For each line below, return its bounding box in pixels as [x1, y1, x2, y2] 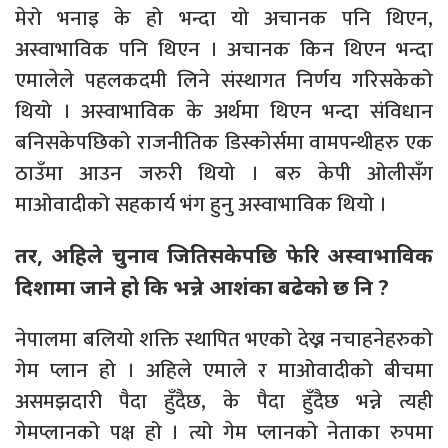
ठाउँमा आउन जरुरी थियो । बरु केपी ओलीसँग [15, 155, 433, 191]
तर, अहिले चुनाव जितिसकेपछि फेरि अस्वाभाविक [15, 240, 433, 269]
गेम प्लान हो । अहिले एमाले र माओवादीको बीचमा [15, 352, 433, 388]
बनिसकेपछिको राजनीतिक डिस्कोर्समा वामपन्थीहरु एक [15, 124, 433, 160]
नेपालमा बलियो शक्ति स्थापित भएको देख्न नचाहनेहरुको [15, 321, 433, 357]
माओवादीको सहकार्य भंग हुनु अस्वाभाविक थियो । [15, 186, 387, 222]
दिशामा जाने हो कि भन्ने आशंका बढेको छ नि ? [15, 272, 389, 301]
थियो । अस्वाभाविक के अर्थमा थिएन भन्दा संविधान [15, 93, 433, 129]
